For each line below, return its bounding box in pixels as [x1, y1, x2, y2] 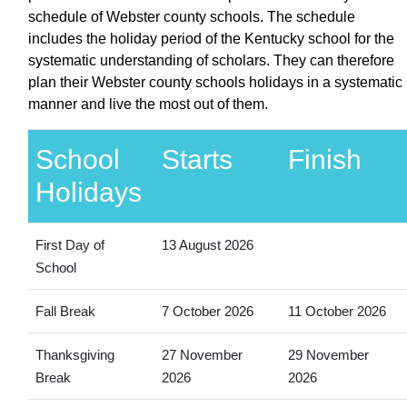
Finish [287, 144, 362, 174]
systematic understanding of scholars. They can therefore [28, 52, 394, 68]
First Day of [35, 236, 104, 253]
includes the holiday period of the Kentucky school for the [28, 30, 394, 46]
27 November [161, 346, 243, 362]
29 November [287, 346, 369, 362]
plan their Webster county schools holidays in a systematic [28, 74, 402, 90]
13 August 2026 [161, 236, 253, 253]
